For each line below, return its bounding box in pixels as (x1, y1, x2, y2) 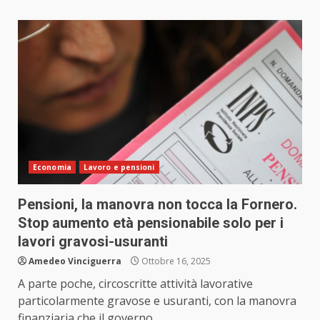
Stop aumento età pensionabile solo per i (18, 214, 284, 232)
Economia (33, 162, 71, 173)
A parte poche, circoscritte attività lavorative (18, 276, 253, 292)
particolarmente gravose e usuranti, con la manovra (18, 293, 296, 309)
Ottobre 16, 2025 (139, 255, 211, 268)
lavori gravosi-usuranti (18, 233, 168, 251)
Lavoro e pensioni (83, 162, 155, 173)
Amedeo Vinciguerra (29, 255, 121, 268)
